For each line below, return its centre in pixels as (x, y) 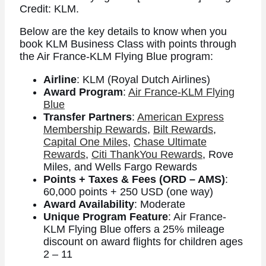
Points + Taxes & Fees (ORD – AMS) (134, 179)
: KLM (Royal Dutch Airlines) (143, 79)
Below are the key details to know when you (123, 32)
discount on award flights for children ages (143, 241)
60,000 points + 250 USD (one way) (128, 191)
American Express (180, 117)
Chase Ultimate (170, 142)
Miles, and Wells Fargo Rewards (120, 167)
